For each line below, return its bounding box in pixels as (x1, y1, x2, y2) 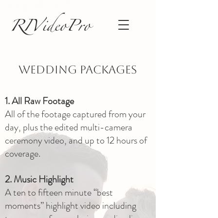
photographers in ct (5, 3, 59, 10)
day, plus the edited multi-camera (5, 120, 132, 134)
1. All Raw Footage (5, 94, 74, 108)
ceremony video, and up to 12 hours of (5, 133, 147, 147)
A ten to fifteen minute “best (5, 185, 113, 200)
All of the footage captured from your (5, 107, 145, 121)
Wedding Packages (18, 63, 137, 76)
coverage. (5, 146, 40, 161)
